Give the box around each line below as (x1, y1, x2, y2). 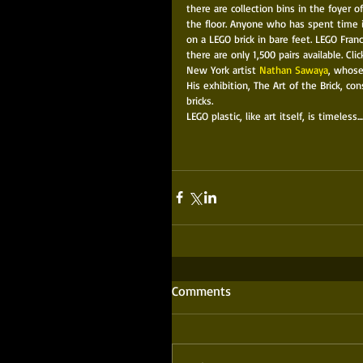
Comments (172, 282, 231, 299)
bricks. (186, 93, 216, 107)
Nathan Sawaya (259, 62, 328, 76)
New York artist (186, 62, 259, 76)
